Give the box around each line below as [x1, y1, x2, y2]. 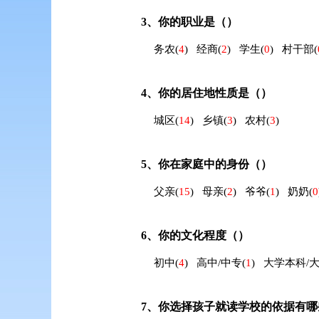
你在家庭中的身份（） [157, 158, 272, 170]
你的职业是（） [157, 16, 238, 28]
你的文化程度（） [157, 229, 249, 241]
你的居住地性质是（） [157, 87, 272, 99]
